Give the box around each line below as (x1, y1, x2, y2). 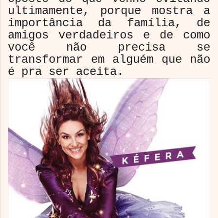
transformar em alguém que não (8, 53, 210, 66)
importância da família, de (8, 16, 210, 30)
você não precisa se (8, 40, 210, 54)
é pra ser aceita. (8, 65, 124, 78)
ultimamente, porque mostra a (8, 4, 210, 18)
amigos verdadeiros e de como (8, 28, 210, 42)
